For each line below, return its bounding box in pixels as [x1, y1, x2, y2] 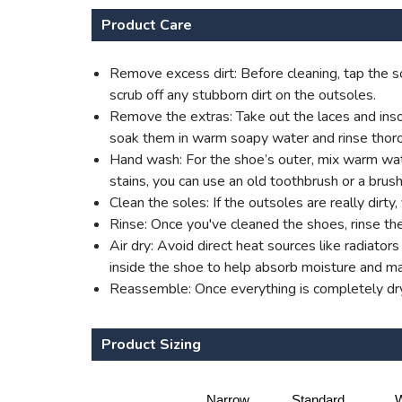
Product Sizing [101, 335, 201, 354]
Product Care [101, 15, 192, 35]
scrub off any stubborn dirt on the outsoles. [109, 85, 376, 105]
